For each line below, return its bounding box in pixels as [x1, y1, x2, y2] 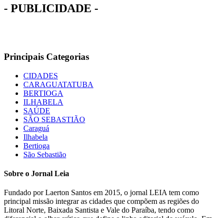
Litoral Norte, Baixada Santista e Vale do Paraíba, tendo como [4, 206, 194, 215]
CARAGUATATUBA [23, 80, 93, 89]
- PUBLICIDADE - [4, 2, 98, 15]
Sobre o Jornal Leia [4, 169, 69, 178]
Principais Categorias [4, 51, 89, 62]
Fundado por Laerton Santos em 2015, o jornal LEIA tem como [4, 188, 199, 197]
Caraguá [23, 124, 49, 132]
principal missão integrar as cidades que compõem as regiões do [4, 197, 199, 206]
